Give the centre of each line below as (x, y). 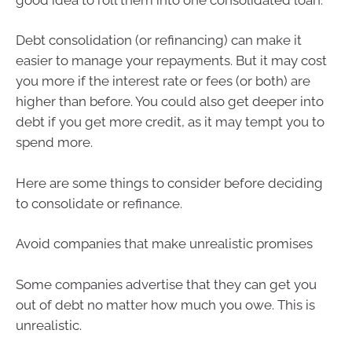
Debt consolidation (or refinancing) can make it (159, 40)
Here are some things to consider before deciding (169, 183)
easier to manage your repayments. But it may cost (171, 61)
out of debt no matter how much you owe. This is (165, 304)
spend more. (54, 143)
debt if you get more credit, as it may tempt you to (170, 122)
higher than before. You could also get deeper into (170, 102)
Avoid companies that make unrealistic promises (164, 244)
